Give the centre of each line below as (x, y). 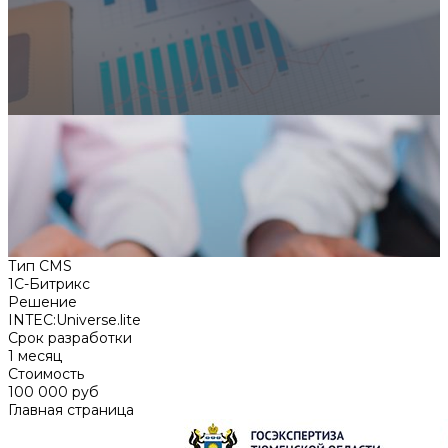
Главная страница (71, 409)
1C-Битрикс (49, 283)
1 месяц (35, 355)
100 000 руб (53, 391)
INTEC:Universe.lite (74, 319)
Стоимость (46, 373)
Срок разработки (70, 337)
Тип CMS (40, 265)
